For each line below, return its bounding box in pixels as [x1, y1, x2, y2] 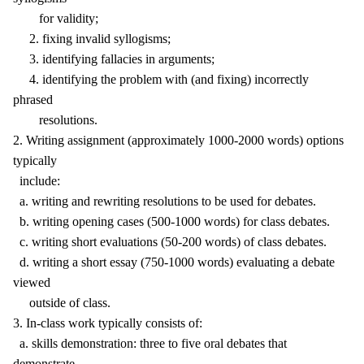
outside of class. [13, 296, 110, 310]
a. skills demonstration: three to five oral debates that [13, 336, 287, 350]
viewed [13, 275, 50, 289]
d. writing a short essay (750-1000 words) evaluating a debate [13, 255, 335, 269]
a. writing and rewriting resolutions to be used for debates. [13, 194, 316, 208]
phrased [13, 93, 53, 106]
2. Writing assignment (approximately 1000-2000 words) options [13, 133, 344, 147]
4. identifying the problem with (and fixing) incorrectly [13, 72, 309, 86]
